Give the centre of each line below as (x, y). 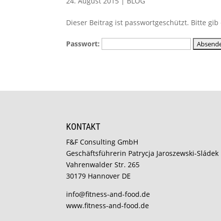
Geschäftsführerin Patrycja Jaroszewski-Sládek (143, 153)
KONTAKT (83, 127)
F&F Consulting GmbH (102, 142)
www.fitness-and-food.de (108, 206)
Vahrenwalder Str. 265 (103, 165)
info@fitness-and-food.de (108, 194)
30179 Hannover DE (99, 176)
